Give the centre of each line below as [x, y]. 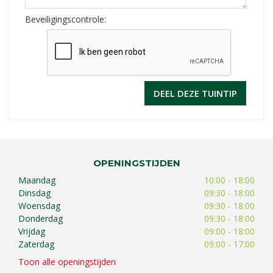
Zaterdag [36, 244]
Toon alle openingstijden [67, 262]
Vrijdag [32, 231]
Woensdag [39, 205]
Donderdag [41, 218]
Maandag [37, 180]
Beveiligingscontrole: [65, 19]
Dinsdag [34, 193]
